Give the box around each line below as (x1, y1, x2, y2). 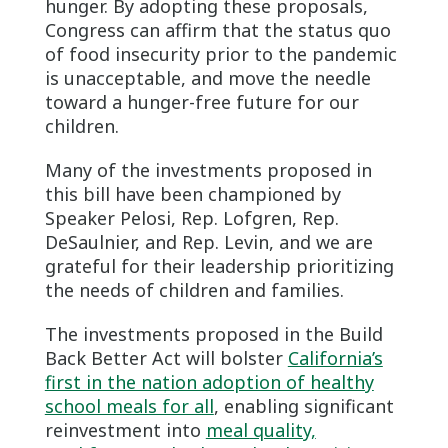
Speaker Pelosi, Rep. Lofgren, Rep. (44, 205, 339, 230)
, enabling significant (213, 393, 394, 418)
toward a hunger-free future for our (44, 89, 359, 114)
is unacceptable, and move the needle (44, 65, 371, 90)
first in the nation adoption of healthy (44, 369, 374, 394)
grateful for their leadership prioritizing (44, 253, 394, 278)
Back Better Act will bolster (44, 345, 288, 370)
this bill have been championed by (44, 181, 341, 206)
